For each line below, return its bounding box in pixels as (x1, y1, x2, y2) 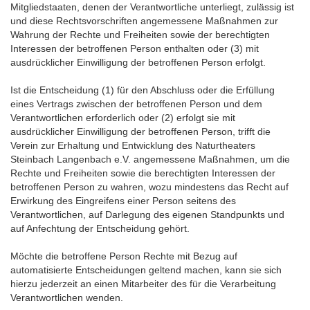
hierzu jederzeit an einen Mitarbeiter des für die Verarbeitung (10, 278, 276, 289)
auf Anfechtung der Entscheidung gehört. (10, 223, 190, 234)
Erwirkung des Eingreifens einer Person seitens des (10, 195, 236, 206)
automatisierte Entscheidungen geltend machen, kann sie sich (10, 264, 282, 275)
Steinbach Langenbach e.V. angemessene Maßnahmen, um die (10, 154, 290, 165)
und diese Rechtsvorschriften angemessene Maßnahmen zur (10, 15, 278, 26)
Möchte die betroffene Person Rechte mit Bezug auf (10, 250, 237, 262)
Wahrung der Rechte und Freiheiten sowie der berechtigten (10, 29, 270, 40)
